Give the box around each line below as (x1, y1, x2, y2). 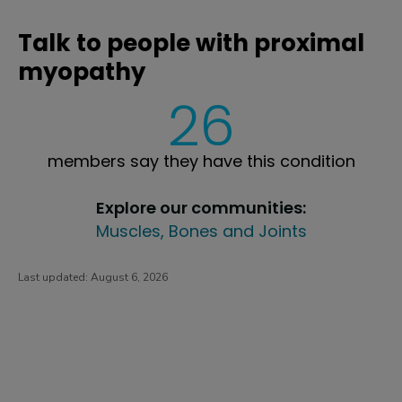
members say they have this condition (47, 149, 355, 172)
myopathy (18, 55, 145, 88)
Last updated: (18, 269, 91, 284)
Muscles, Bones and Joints (95, 219, 307, 242)
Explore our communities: (96, 196, 306, 219)
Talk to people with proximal (18, 26, 364, 59)
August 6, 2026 (91, 269, 168, 284)
